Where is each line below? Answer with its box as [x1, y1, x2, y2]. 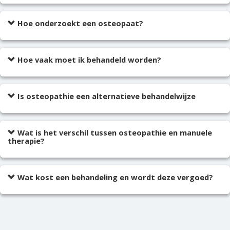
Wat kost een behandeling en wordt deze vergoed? [15, 172, 213, 182]
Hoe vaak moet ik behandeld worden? [15, 54, 161, 65]
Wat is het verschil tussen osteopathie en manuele [15, 127, 212, 138]
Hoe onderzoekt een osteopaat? [15, 18, 143, 28]
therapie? [8, 136, 45, 146]
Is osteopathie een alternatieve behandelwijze [15, 91, 196, 101]
